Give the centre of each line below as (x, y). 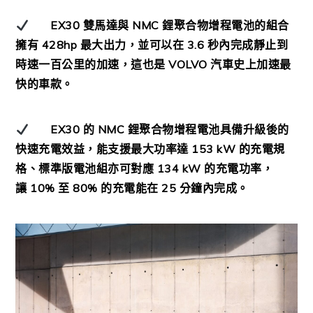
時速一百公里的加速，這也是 (90, 65)
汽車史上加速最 (251, 65)
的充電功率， (239, 169)
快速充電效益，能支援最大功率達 (102, 149)
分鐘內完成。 (214, 188)
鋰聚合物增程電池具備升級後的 (208, 130)
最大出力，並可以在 (132, 45)
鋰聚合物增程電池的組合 (226, 26)
